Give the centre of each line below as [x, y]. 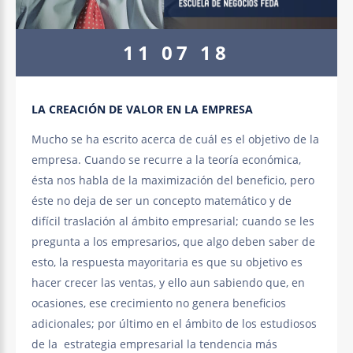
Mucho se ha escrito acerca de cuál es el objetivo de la [175, 139]
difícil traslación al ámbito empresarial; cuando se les [175, 221]
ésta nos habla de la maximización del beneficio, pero [173, 180]
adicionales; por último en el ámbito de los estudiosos [174, 324]
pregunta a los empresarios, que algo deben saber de [173, 242]
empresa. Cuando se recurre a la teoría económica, [166, 160]
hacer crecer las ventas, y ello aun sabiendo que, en [168, 283]
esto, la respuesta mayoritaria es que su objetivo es [167, 262]
